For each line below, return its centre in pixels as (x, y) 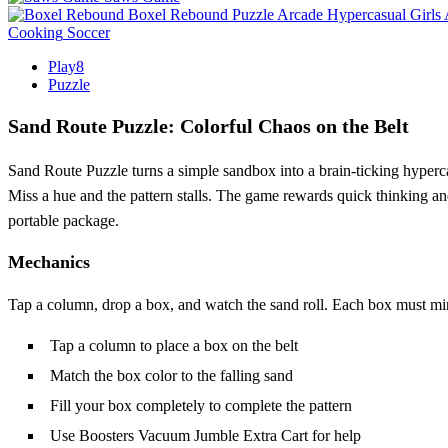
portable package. (63, 220)
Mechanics (49, 261)
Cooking (35, 32)
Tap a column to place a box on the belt (174, 345)
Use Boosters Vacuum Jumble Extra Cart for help (205, 435)
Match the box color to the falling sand (171, 375)
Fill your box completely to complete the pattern (201, 405)
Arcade (300, 14)
